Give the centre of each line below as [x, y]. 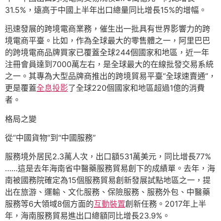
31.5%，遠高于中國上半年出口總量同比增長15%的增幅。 [106, 10]
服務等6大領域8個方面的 [49, 204]
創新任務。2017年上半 [166, 204]
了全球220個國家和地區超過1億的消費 [136, 88]
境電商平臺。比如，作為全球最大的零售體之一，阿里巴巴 [108, 41]
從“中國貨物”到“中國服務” [50, 138]
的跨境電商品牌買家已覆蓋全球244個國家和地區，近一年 [107, 53]
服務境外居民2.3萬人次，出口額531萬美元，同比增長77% [108, 157]
